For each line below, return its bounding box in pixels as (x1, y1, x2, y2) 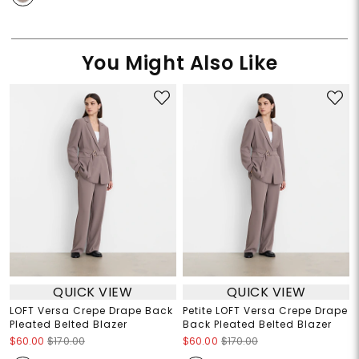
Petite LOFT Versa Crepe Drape (183, 304, 348, 318)
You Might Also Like (81, 50, 278, 77)
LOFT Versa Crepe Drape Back (9, 304, 173, 318)
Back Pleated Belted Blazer (183, 317, 332, 332)
